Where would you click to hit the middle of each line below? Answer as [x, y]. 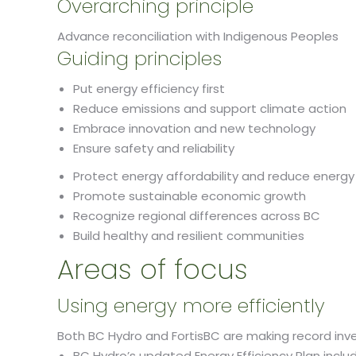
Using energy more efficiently [191, 306]
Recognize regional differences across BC [197, 216]
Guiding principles [139, 58]
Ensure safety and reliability [154, 148]
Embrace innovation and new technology [194, 128]
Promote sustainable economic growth [190, 196]
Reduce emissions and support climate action [210, 108]
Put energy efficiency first [149, 89]
